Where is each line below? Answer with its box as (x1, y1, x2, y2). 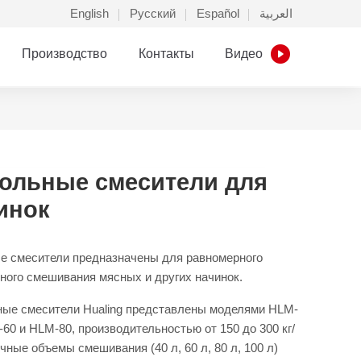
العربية (259, 6, 293, 20)
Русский (130, 6, 176, 20)
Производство (22, 47, 108, 61)
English (70, 6, 110, 20)
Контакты (138, 47, 194, 61)
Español (196, 6, 239, 20)
